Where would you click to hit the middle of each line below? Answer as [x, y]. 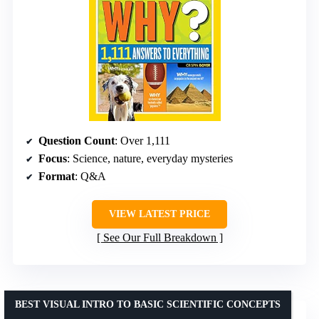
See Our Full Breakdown [159, 237]
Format [57, 176]
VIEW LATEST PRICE [159, 214]
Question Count [77, 140]
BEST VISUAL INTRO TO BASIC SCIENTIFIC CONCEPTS [148, 304]
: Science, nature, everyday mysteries [150, 158]
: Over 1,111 [142, 140]
